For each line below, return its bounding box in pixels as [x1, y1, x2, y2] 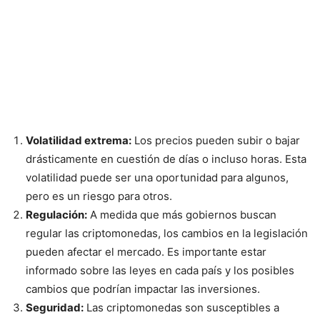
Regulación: [26, 207, 87, 221]
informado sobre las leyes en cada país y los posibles [26, 263, 294, 277]
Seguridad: [26, 300, 84, 314]
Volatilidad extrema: [26, 133, 131, 147]
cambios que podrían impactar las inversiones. [26, 281, 260, 296]
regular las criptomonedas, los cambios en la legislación [26, 226, 308, 240]
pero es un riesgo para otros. [26, 189, 172, 203]
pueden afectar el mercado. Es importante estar [26, 244, 266, 259]
